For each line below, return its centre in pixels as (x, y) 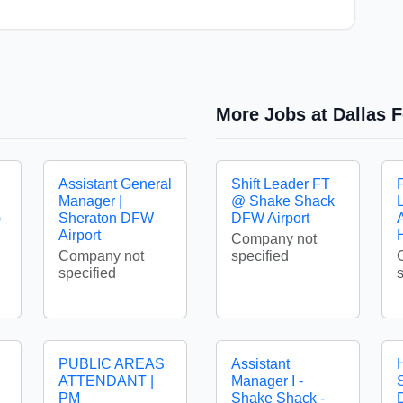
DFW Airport (270, 218)
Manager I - (267, 381)
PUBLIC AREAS (112, 364)
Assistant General (115, 184)
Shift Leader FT (281, 184)
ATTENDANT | (106, 381)
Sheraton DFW (106, 218)
